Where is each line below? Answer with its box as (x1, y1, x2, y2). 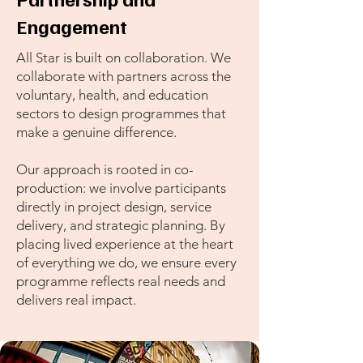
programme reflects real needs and (16, 273, 225, 289)
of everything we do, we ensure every (16, 254, 237, 271)
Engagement (16, 14, 127, 38)
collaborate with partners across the (16, 68, 231, 84)
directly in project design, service (16, 199, 211, 215)
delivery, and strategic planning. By (16, 217, 225, 233)
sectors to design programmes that (16, 105, 226, 122)
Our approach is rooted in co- (16, 161, 194, 177)
